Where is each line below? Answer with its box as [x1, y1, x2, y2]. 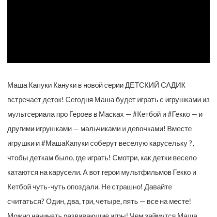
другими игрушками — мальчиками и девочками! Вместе [7, 124, 192, 133]
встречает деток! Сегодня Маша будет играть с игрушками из [7, 95, 210, 104]
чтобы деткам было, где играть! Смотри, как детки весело [7, 153, 197, 162]
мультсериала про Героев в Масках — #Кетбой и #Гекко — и [7, 109, 202, 119]
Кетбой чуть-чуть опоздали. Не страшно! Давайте [7, 182, 172, 191]
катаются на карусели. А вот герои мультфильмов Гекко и [7, 168, 196, 177]
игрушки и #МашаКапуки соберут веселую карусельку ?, [7, 139, 194, 148]
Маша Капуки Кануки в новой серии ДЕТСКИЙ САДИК [7, 80, 186, 90]
